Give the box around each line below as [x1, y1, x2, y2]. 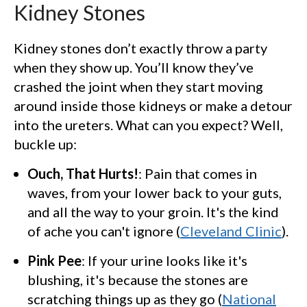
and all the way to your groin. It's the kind [27, 203, 279, 220]
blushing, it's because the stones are [27, 271, 248, 288]
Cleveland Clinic [180, 222, 282, 239]
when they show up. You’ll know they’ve [14, 58, 254, 75]
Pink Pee [27, 251, 82, 269]
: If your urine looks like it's [82, 251, 247, 269]
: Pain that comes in [138, 164, 257, 182]
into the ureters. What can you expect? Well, [14, 116, 283, 133]
